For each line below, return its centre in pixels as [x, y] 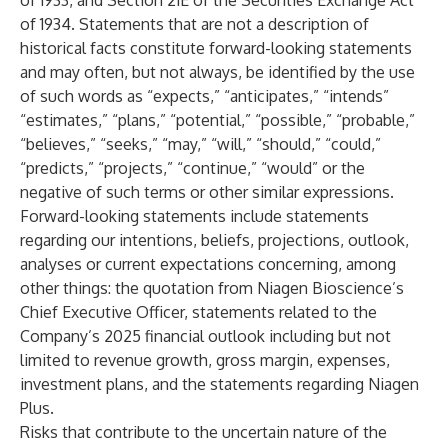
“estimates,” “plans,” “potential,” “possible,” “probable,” [217, 120]
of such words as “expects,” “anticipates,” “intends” [204, 96]
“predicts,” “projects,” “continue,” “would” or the [192, 168]
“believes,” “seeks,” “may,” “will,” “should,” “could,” [200, 144]
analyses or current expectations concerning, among [208, 264]
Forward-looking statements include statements [194, 216]
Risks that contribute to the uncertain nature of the [203, 432]
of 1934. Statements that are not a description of [194, 24]
